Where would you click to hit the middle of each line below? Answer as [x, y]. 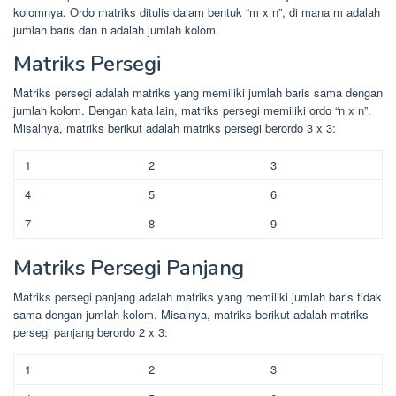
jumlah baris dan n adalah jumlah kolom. [116, 29]
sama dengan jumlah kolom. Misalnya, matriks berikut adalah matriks [191, 314]
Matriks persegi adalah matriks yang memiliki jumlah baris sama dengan [198, 92]
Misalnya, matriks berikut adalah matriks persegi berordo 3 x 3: [175, 127]
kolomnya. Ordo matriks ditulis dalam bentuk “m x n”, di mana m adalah [197, 11]
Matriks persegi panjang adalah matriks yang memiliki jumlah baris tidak [198, 296]
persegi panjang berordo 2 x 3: [91, 331]
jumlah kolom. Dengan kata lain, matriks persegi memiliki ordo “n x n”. [192, 110]
